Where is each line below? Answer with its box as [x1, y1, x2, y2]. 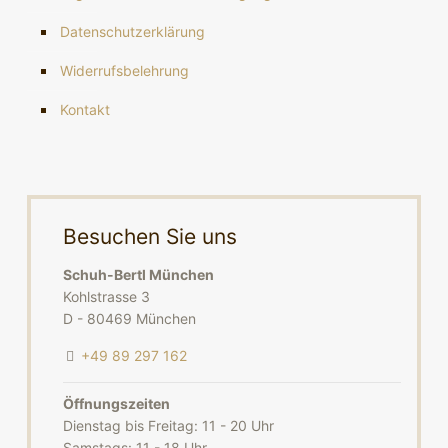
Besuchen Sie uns [62, 224, 237, 249]
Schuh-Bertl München [62, 266, 214, 283]
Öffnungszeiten [62, 395, 170, 412]
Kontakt [60, 101, 110, 118]
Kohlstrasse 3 [62, 288, 150, 305]
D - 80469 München [62, 310, 196, 327]
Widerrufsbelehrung [60, 62, 189, 79]
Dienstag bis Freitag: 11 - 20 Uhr [62, 417, 274, 434]
